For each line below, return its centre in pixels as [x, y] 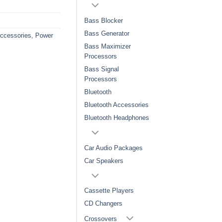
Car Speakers [104, 161]
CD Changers [103, 204]
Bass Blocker [104, 20]
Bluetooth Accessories [116, 105]
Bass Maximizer [108, 46]
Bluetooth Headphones [117, 117]
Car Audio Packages [113, 148]
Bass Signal [102, 69]
